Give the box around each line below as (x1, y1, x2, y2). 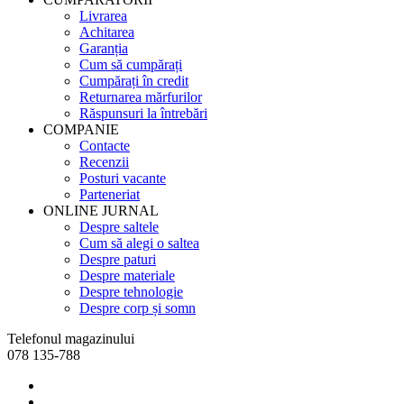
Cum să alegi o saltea (79, 234, 199, 251)
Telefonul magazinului (7, 330, 134, 346)
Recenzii (79, 153, 129, 170)
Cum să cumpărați (79, 56, 182, 72)
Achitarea (79, 23, 134, 40)
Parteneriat (79, 186, 140, 202)
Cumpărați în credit (79, 72, 188, 88)
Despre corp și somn (79, 299, 196, 316)
